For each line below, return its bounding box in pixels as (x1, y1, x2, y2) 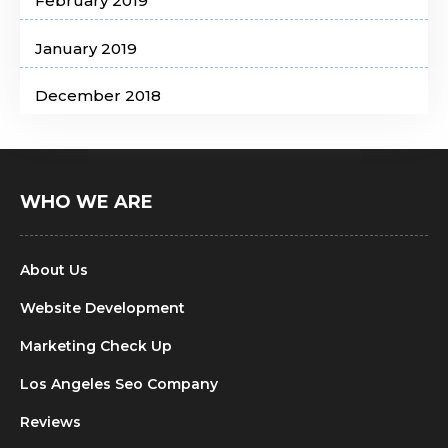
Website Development (20, 299, 185, 318)
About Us (20, 261, 88, 280)
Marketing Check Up (20, 337, 172, 356)
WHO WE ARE (20, 191, 153, 214)
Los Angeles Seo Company (20, 375, 218, 394)
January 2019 (35, 38, 137, 58)
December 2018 (35, 86, 161, 106)
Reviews (20, 413, 81, 432)
